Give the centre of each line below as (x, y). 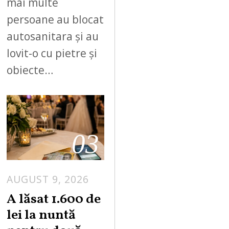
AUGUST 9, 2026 (48, 179)
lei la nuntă (41, 216)
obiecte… (30, 70)
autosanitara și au (53, 37)
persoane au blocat (55, 20)
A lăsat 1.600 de (54, 200)
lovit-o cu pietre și (52, 53)
